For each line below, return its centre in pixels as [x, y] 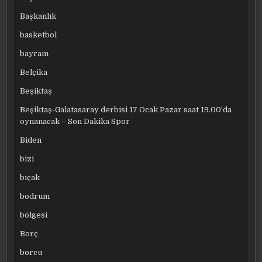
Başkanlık [38, 16]
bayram [35, 53]
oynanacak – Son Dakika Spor [75, 121]
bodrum [35, 196]
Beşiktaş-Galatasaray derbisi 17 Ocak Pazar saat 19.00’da [126, 109]
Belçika [34, 72]
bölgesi [34, 215]
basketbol [39, 35]
